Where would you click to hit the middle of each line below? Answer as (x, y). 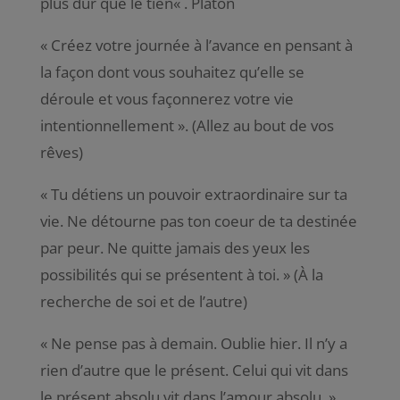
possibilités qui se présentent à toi (158, 274)
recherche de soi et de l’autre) (143, 301)
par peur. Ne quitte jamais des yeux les (175, 247)
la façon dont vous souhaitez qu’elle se (172, 71)
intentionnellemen (104, 125)
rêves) (61, 152)
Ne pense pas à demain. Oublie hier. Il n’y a (199, 343)
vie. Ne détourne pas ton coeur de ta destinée (198, 221)
